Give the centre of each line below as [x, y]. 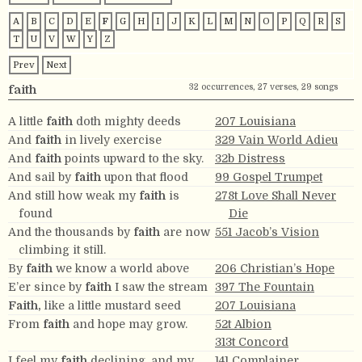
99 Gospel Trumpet [269, 177]
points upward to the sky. [133, 158]
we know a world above [121, 268]
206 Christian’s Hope [275, 268]
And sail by [41, 177]
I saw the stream [160, 286]
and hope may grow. [128, 324]
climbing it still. [63, 249]
